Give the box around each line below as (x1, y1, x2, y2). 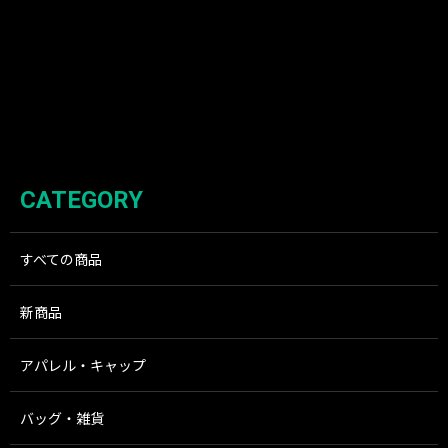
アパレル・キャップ (20, 355, 146, 375)
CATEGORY (20, 186, 143, 214)
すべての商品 (20, 249, 102, 269)
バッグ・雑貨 (20, 408, 104, 428)
